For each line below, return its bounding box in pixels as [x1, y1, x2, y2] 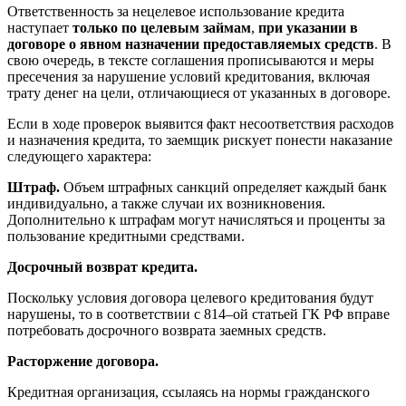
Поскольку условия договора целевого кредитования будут [7, 290, 373, 306]
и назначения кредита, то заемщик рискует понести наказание [7, 132, 392, 149]
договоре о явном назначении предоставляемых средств [7, 36, 374, 53]
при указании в [258, 20, 358, 36]
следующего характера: [7, 149, 151, 165]
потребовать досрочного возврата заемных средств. [7, 323, 326, 339]
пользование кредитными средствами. [7, 228, 245, 245]
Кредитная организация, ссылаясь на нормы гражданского [7, 384, 370, 401]
